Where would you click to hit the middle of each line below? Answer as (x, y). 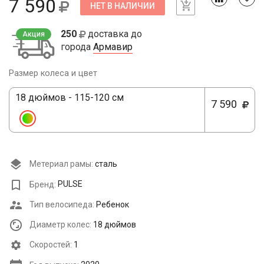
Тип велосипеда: (61, 204)
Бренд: (42, 184)
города (77, 47)
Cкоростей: (50, 245)
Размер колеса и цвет (53, 73)
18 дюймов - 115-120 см (70, 98)
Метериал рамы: (60, 164)
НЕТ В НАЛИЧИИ (123, 6)
